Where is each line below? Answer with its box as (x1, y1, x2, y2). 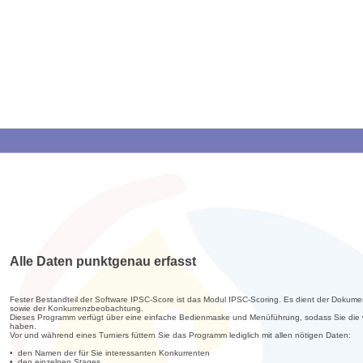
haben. (9, 322, 36, 331)
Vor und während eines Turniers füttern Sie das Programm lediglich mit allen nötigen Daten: (9, 331, 351, 340)
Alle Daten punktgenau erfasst (9, 254, 196, 269)
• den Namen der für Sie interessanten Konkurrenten (9, 348, 210, 358)
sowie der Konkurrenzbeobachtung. (9, 304, 143, 314)
